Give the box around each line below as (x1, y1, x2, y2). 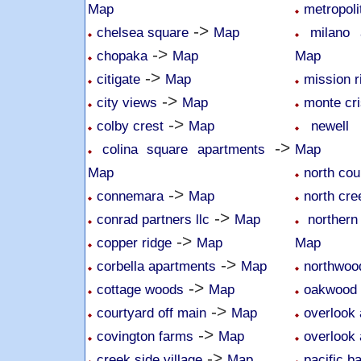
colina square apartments (102, 141, 265, 157)
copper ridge (97, 234, 172, 251)
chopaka (97, 48, 147, 64)
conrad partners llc (97, 211, 210, 227)
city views (97, 94, 157, 110)
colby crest (97, 118, 164, 134)
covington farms (97, 328, 193, 344)
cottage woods (97, 281, 184, 297)
